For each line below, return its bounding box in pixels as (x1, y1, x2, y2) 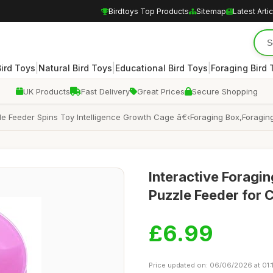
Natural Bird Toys (38, 62, 112, 73)
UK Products (23, 87, 70, 96)
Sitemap (196, 6, 226, 16)
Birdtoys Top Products (108, 6, 189, 16)
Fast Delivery (80, 87, 130, 96)
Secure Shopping (191, 87, 258, 96)
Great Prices (136, 87, 185, 96)
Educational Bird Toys (115, 62, 208, 73)
